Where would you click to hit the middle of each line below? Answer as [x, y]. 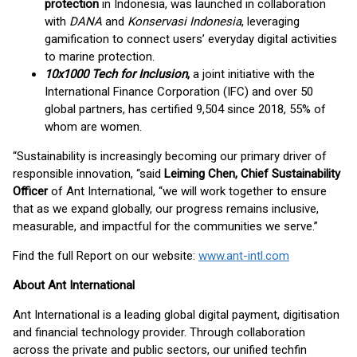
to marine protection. [100, 57]
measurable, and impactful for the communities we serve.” [165, 226]
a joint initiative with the [254, 74]
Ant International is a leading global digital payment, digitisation [176, 315]
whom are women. [93, 127]
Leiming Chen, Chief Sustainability [252, 174]
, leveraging [271, 22]
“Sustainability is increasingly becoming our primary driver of [170, 156]
